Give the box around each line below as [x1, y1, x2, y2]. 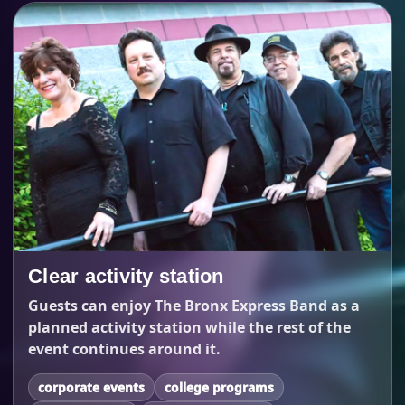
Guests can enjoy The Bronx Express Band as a [28, 295, 360, 316]
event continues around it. [28, 338, 221, 359]
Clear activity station [28, 264, 224, 287]
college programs [165, 378, 274, 396]
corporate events [38, 378, 145, 396]
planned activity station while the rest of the [28, 316, 351, 337]
